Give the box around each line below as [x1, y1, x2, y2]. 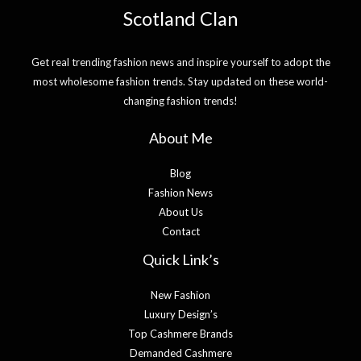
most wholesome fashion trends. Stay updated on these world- [33, 74, 328, 88]
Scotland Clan [123, 6, 238, 30]
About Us [158, 205, 203, 219]
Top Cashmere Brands [128, 327, 233, 341]
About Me [148, 129, 213, 147]
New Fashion [151, 288, 210, 302]
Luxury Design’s [143, 308, 218, 322]
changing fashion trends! [123, 93, 238, 107]
